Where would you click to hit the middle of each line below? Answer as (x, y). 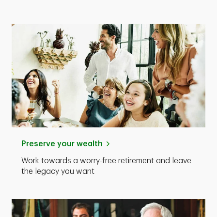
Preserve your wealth (62, 144)
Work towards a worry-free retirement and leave (106, 161)
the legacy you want (58, 171)
